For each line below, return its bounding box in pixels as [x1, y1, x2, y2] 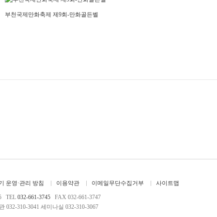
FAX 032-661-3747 [50, 194, 101, 201]
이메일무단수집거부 [92, 180, 144, 186]
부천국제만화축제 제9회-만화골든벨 [5, 11, 98, 18]
